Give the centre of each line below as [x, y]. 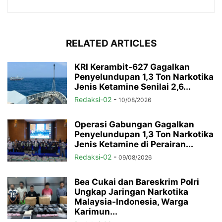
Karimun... [96, 211]
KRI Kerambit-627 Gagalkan [132, 67]
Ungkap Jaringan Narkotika [131, 192]
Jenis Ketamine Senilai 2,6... [133, 86]
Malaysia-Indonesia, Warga [131, 201]
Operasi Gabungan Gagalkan [134, 124]
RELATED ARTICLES [111, 43]
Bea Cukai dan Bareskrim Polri [137, 182]
